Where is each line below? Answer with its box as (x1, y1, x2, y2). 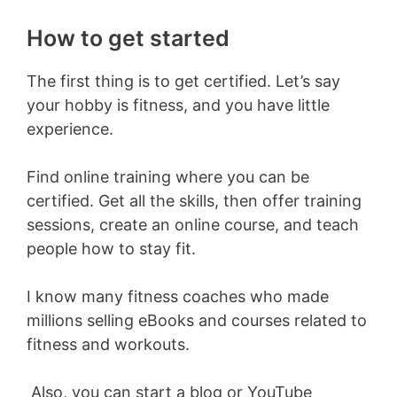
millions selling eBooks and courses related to (27, 310, 367, 330)
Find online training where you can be (27, 167, 309, 186)
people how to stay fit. (27, 238, 196, 258)
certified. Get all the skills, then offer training (27, 191, 362, 210)
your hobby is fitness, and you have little (27, 95, 330, 114)
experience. (27, 119, 113, 138)
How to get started (27, 24, 230, 51)
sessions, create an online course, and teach (27, 214, 359, 234)
